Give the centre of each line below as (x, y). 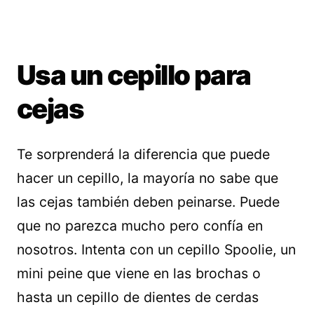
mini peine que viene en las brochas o (139, 273)
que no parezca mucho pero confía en (140, 226)
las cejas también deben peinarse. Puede (148, 202)
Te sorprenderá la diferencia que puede (143, 154)
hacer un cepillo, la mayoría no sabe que (148, 178)
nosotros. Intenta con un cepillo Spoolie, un (156, 250)
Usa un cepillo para (134, 75)
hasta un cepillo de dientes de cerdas (138, 297)
